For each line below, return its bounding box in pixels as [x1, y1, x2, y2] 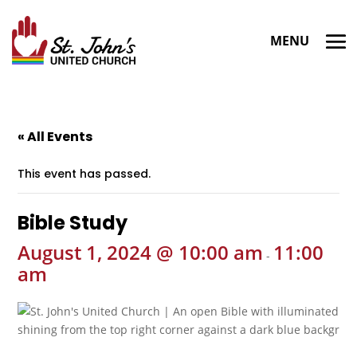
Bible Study [18, 210, 128, 236]
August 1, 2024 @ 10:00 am [18, 239, 264, 265]
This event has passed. [18, 166, 151, 182]
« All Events [18, 127, 93, 146]
